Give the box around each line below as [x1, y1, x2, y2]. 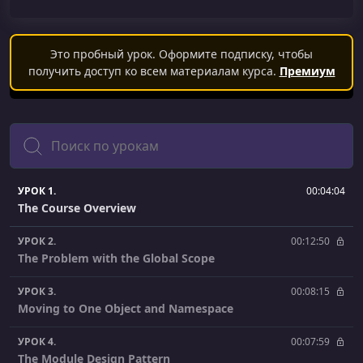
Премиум [279, 62, 335, 79]
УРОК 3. [18, 284, 56, 298]
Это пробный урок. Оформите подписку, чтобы [50, 45, 313, 62]
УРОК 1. [18, 183, 56, 198]
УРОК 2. [18, 233, 56, 248]
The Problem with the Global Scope [18, 250, 215, 266]
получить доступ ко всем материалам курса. [28, 62, 280, 79]
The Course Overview [18, 199, 136, 216]
